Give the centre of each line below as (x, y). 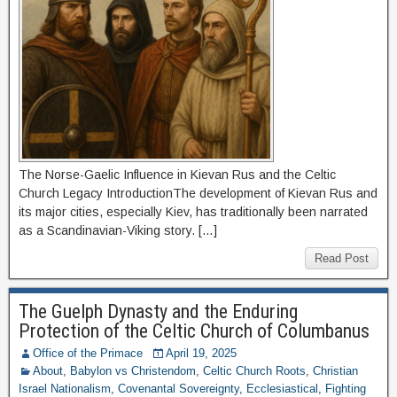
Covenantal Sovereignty (179, 389)
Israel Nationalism (65, 389)
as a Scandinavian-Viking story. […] (118, 230)
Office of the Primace (88, 353)
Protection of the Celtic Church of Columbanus (194, 331)
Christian (335, 371)
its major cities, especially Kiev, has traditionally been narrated (193, 212)
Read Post (342, 258)
